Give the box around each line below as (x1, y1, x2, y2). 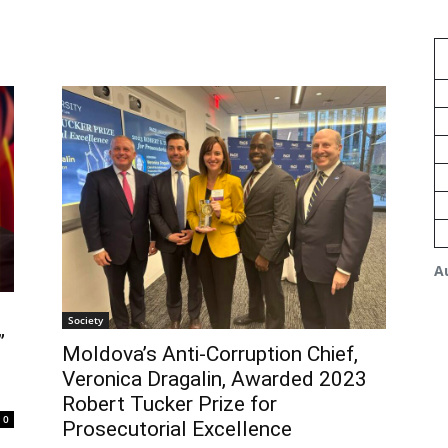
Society (68, 312, 103, 327)
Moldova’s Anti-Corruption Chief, (62, 341, 358, 366)
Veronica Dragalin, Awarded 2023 (62, 366, 367, 391)
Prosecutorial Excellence (62, 416, 292, 441)
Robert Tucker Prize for (62, 391, 277, 416)
